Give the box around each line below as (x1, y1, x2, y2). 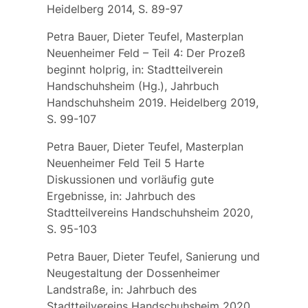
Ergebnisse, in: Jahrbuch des (46, 188, 195, 203)
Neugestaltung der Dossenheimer (46, 265, 220, 280)
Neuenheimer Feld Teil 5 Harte (46, 155, 204, 170)
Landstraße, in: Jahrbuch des (46, 282, 197, 296)
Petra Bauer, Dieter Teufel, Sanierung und (46, 249, 260, 263)
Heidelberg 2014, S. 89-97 (46, 1, 183, 16)
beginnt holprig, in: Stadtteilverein (46, 62, 223, 76)
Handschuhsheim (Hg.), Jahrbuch (46, 78, 219, 93)
